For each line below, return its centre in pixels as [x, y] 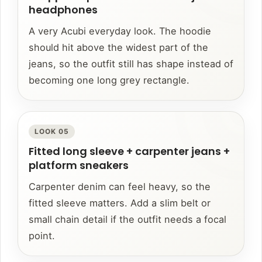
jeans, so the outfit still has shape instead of [131, 64]
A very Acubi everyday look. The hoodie [120, 31]
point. [42, 236]
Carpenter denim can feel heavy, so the [120, 187]
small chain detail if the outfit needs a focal [127, 220]
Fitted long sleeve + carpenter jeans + [129, 151]
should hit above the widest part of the [118, 48]
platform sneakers [79, 166]
